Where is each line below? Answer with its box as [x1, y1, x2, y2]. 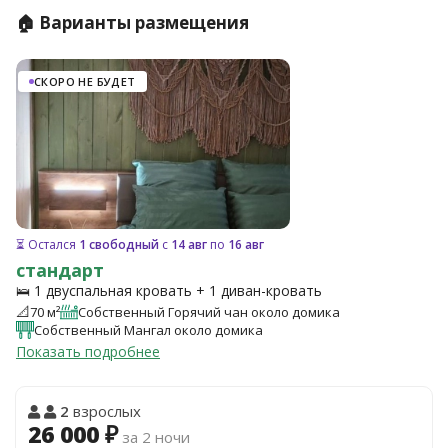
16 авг [228, 236, 264, 253]
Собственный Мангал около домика [34, 320, 263, 339]
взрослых [69, 401, 141, 421]
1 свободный [79, 236, 159, 253]
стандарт [16, 258, 104, 282]
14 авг [171, 236, 207, 253]
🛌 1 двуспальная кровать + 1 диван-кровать [16, 281, 322, 300]
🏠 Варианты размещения [16, 11, 249, 34]
